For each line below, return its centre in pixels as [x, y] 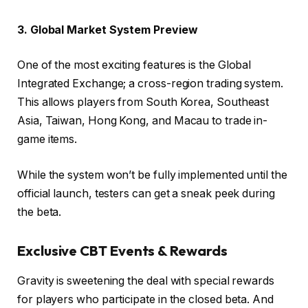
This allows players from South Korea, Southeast [143, 102]
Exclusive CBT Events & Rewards [122, 250]
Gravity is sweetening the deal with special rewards [146, 280]
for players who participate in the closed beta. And [145, 299]
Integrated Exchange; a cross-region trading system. [150, 84]
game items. [47, 140]
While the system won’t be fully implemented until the [152, 175]
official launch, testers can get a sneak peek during [146, 193]
